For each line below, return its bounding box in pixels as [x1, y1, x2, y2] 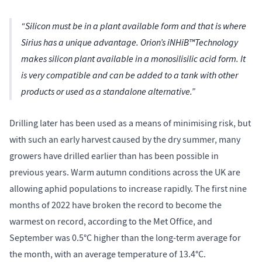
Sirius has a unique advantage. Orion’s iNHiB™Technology [21, 36, 238, 49]
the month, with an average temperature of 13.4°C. [9, 248, 208, 260]
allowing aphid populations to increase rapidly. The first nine [9, 182, 247, 195]
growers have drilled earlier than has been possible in [9, 150, 219, 162]
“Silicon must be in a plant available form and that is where [21, 20, 246, 33]
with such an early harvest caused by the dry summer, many [9, 133, 240, 146]
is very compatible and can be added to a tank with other [21, 69, 238, 82]
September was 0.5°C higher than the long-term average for [9, 232, 241, 244]
